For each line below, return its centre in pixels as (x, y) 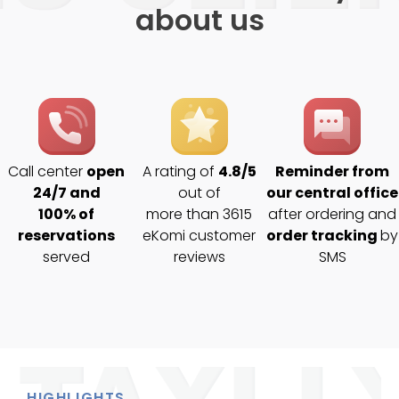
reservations (67, 235)
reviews (199, 256)
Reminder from (333, 171)
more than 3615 (199, 214)
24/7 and (66, 192)
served (67, 256)
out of (199, 192)
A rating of (180, 171)
